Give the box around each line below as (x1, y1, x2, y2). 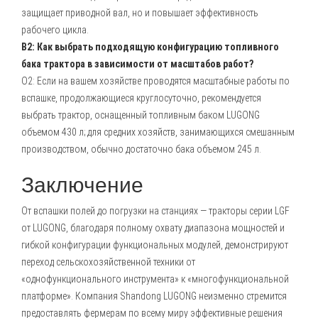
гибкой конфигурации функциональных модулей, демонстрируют (21, 239, 288, 251)
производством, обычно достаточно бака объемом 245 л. (21, 143, 261, 155)
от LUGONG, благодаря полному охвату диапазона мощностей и (21, 222, 285, 234)
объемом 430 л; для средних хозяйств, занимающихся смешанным (21, 126, 295, 138)
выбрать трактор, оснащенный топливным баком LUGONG (21, 109, 260, 121)
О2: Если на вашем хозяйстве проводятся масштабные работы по (21, 75, 290, 87)
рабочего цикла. (21, 24, 89, 35)
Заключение (21, 168, 143, 199)
